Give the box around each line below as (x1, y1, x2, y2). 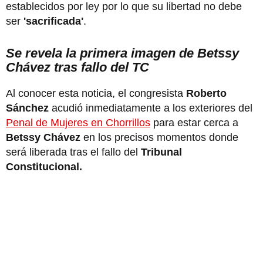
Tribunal (141, 146, 182, 158)
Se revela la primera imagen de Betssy (6, 45, 239, 60)
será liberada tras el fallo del (6, 146, 141, 158)
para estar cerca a (150, 116, 238, 129)
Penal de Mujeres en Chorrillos (6, 116, 150, 129)
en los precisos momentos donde (83, 131, 238, 143)
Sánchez (6, 102, 52, 114)
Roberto (186, 87, 227, 99)
